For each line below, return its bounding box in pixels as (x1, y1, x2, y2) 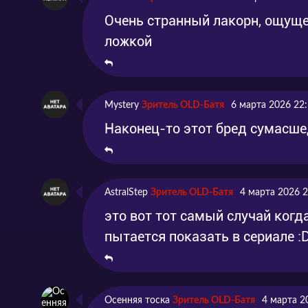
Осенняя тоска (104, 295, 170, 305)
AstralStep (104, 187, 148, 197)
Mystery (104, 100, 139, 110)
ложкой (104, 32, 152, 49)
